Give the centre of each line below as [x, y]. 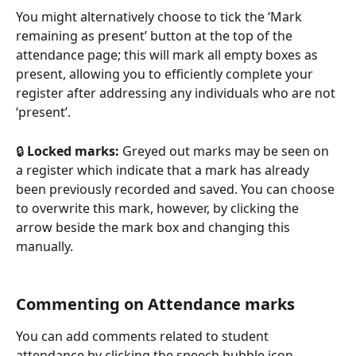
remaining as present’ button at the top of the [156, 36]
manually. [44, 246]
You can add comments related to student [144, 337]
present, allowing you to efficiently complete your [166, 74]
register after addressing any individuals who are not [177, 93]
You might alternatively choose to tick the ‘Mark [161, 17]
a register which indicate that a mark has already [164, 170]
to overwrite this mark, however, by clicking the [159, 208]
